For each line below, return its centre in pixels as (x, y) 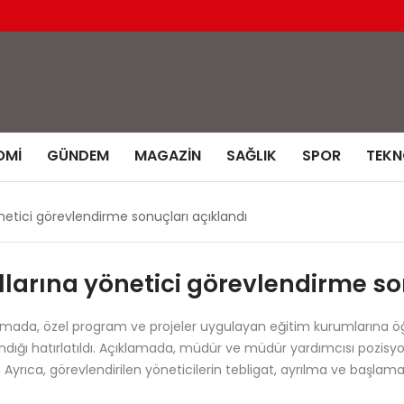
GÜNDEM (78, 155)
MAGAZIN (168, 155)
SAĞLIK (252, 155)
